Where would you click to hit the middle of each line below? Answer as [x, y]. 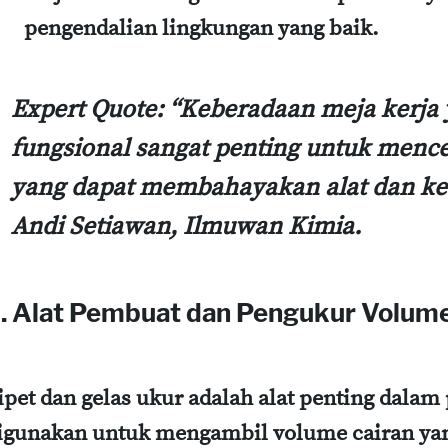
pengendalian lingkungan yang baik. [201, 28]
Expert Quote [83, 109]
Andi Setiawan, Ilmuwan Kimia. [185, 226]
